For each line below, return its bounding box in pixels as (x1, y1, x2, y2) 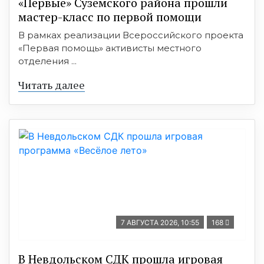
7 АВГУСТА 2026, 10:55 (121, 217, 199, 227)
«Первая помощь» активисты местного (18, 42, 202, 54)
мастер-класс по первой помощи (18, 8, 202, 25)
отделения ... (18, 55, 77, 67)
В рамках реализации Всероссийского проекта (18, 29, 243, 41)
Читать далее (18, 77, 85, 92)
